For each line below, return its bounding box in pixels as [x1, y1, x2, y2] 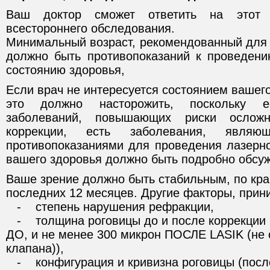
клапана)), [6, 242, 64, 255]
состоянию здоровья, [6, 63, 125, 77]
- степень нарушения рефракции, [6, 200, 214, 213]
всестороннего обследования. [6, 22, 175, 35]
